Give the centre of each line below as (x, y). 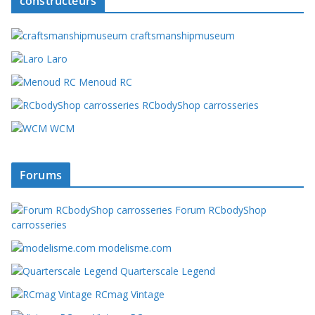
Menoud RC (104, 82)
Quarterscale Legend (166, 271)
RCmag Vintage (128, 295)
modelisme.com (134, 248)
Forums (41, 175)
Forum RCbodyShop (219, 210)
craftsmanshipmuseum (181, 36)
